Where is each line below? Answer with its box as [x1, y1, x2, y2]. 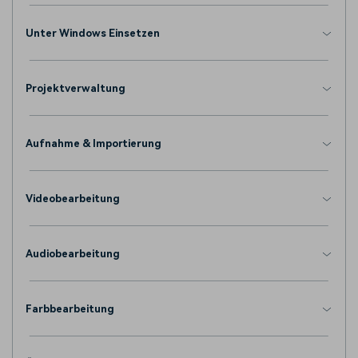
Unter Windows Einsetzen [26, 27, 160, 40]
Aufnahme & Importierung [26, 137, 161, 150]
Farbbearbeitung [26, 303, 114, 316]
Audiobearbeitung [26, 248, 120, 261]
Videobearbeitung [26, 193, 125, 205]
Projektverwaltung [26, 82, 125, 95]
